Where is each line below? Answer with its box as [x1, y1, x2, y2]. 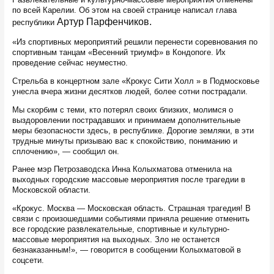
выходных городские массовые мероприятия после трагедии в [12, 175, 245, 185]
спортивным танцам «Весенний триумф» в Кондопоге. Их [12, 48, 226, 57]
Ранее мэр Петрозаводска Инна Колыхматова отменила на [12, 165, 232, 174]
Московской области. [12, 185, 91, 195]
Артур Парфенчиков [56, 17, 149, 28]
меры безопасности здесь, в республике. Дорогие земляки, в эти [12, 125, 254, 135]
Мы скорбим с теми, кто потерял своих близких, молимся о [12, 105, 233, 114]
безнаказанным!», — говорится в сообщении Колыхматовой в [12, 245, 241, 255]
